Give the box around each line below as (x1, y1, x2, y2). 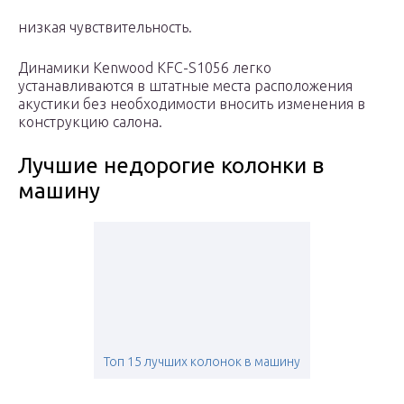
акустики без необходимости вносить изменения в (18, 96, 365, 113)
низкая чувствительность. (18, 19, 192, 36)
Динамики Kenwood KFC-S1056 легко (18, 60, 271, 77)
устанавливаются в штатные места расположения (18, 78, 353, 95)
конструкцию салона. (18, 114, 162, 131)
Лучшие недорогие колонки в (18, 153, 324, 179)
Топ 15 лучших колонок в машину (104, 354, 300, 370)
